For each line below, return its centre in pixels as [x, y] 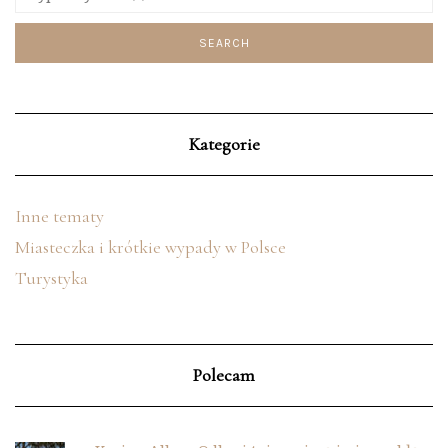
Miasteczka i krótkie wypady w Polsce [150, 247]
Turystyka [51, 278]
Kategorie [224, 144]
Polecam [224, 375]
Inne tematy [59, 216]
